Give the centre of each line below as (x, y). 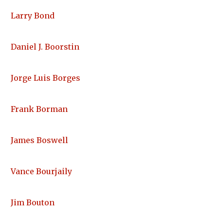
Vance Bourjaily (41, 172)
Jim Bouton (33, 203)
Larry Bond (33, 16)
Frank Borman (39, 109)
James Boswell (39, 140)
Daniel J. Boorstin (45, 47)
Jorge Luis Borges (45, 78)
